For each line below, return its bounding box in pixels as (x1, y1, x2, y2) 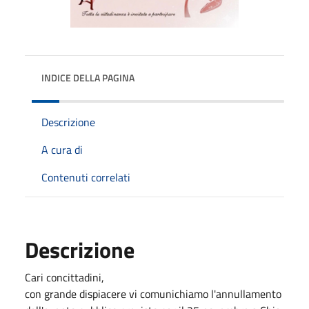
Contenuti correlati (41, 168, 130, 186)
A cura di (41, 141, 83, 158)
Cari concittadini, (25, 268, 104, 286)
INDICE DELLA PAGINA (41, 70, 134, 85)
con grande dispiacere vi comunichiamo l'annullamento (25, 285, 281, 302)
